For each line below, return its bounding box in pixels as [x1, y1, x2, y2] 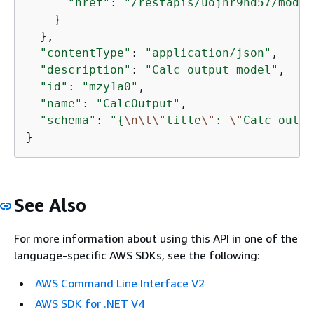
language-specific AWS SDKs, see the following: [14, 247, 260, 262]
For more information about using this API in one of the [14, 231, 298, 245]
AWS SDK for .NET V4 [35, 296, 144, 310]
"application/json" [145, 46, 271, 60]
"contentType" [40, 46, 131, 60]
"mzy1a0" [82, 80, 138, 93]
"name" [40, 97, 82, 110]
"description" [40, 63, 131, 76]
